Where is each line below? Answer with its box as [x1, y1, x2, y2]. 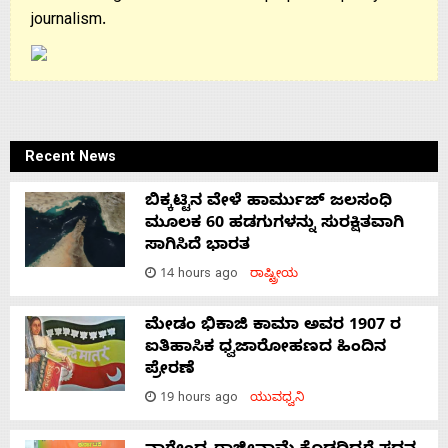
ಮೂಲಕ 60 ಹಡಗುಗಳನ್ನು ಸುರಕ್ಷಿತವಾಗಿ [145, 213, 404, 236]
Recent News [25, 148, 116, 169]
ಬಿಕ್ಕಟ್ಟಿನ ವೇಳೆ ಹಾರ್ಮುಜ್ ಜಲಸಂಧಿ [145, 191, 392, 214]
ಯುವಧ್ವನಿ [250, 390, 305, 408]
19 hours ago [156, 390, 250, 408]
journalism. [31, 10, 106, 33]
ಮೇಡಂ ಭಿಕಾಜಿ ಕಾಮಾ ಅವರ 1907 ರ [145, 315, 401, 338]
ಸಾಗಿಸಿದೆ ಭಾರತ [145, 235, 250, 258]
